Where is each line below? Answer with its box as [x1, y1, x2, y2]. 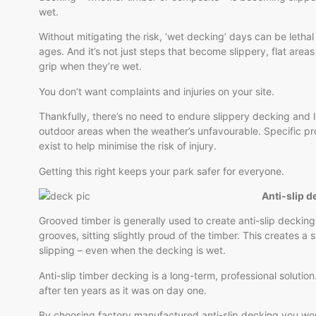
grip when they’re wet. [39, 60, 145, 73]
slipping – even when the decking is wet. [39, 244, 226, 257]
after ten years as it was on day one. [39, 284, 207, 296]
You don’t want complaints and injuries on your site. [39, 85, 274, 97]
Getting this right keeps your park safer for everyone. [39, 164, 284, 177]
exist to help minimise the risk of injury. [39, 140, 219, 152]
